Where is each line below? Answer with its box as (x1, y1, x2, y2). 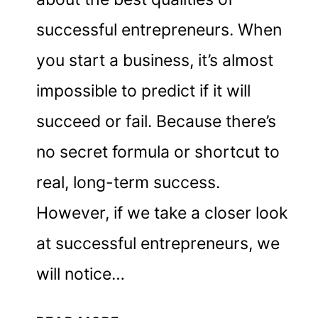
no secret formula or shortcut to (36, 141, 280, 162)
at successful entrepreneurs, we (36, 233, 280, 253)
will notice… (36, 263, 126, 284)
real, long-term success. (36, 172, 221, 192)
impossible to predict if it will (36, 80, 251, 101)
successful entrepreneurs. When (36, 19, 283, 40)
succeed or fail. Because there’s (36, 111, 277, 131)
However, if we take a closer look (36, 202, 289, 223)
